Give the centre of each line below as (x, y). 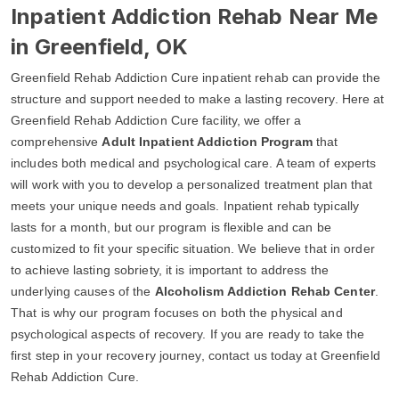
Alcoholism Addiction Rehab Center (265, 292)
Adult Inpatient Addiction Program (207, 142)
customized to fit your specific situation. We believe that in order (193, 249)
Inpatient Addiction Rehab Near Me (195, 17)
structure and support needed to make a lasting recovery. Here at (198, 99)
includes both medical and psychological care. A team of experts (194, 163)
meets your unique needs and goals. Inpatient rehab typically (185, 206)
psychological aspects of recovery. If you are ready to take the (188, 334)
